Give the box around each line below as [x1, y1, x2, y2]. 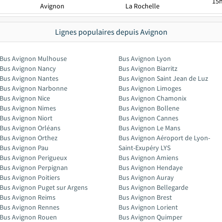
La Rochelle [125, 1, 160, 10]
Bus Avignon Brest [118, 193, 172, 202]
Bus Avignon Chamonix [118, 94, 186, 103]
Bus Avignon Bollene [118, 104, 179, 112]
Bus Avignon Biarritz [118, 64, 177, 73]
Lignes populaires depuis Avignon [55, 27, 167, 37]
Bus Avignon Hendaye [118, 163, 183, 172]
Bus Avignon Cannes [118, 113, 178, 122]
